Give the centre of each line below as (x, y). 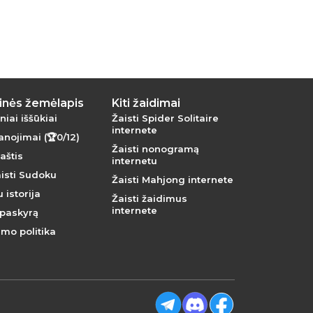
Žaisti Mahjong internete (172, 180)
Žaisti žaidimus (149, 198)
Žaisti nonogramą (155, 149)
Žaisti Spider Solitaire (165, 118)
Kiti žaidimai (146, 103)
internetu (134, 161)
